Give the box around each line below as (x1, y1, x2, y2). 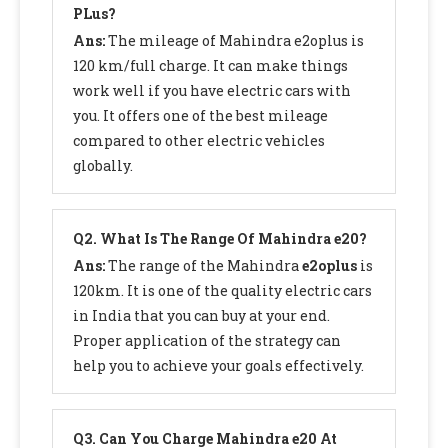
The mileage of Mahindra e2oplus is (108, 31, 364, 51)
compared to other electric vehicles (73, 131, 325, 151)
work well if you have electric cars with (73, 81, 351, 101)
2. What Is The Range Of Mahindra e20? (84, 229, 367, 249)
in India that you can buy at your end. (73, 306, 330, 326)
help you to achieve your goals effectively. (73, 356, 364, 376)
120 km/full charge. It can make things (73, 56, 348, 76)
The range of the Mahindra (105, 256, 299, 276)
